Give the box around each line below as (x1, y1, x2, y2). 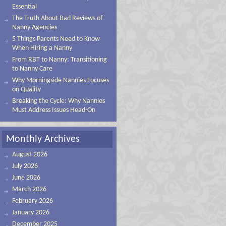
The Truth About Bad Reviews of (12, 15, 102, 22)
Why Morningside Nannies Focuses (12, 77, 109, 84)
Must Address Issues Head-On (12, 106, 95, 114)
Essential (12, 3, 37, 11)
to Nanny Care (12, 65, 52, 73)
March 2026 (12, 186, 46, 193)
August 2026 (12, 151, 47, 158)
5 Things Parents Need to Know (12, 35, 100, 43)
